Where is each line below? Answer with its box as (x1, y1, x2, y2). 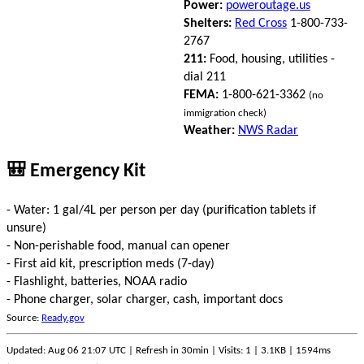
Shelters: (184, 16, 232, 30)
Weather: (184, 123, 235, 137)
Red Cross (235, 16, 287, 30)
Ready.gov (41, 312, 84, 323)
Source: (6, 312, 41, 323)
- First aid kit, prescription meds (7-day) (6, 257, 214, 271)
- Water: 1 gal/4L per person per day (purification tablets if (6, 203, 316, 217)
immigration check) (184, 107, 266, 119)
